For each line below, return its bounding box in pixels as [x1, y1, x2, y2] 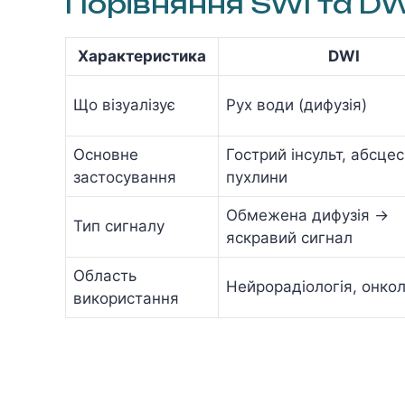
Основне [73, 146, 138, 164]
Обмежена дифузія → [226, 206, 389, 224]
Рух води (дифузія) [226, 96, 367, 114]
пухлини [226, 168, 287, 186]
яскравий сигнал [226, 229, 353, 247]
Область [73, 267, 137, 285]
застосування [73, 168, 176, 186]
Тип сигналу [73, 217, 165, 235]
